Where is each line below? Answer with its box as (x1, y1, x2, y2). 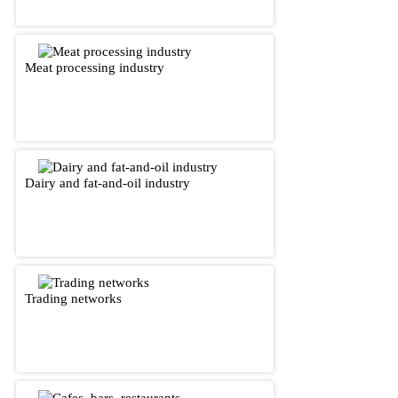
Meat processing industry (25, 59, 164, 75)
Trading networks (25, 290, 122, 306)
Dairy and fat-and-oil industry (25, 174, 190, 190)
